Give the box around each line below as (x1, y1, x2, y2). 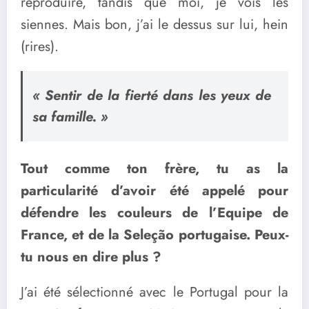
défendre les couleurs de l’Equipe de (21, 203, 288, 223)
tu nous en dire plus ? (21, 247, 161, 268)
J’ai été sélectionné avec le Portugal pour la (21, 282, 288, 303)
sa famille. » (32, 107, 108, 128)
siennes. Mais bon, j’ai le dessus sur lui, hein (21, 14, 288, 35)
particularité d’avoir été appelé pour (21, 181, 288, 201)
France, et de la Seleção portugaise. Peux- (21, 225, 288, 246)
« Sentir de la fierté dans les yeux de (32, 86, 271, 106)
